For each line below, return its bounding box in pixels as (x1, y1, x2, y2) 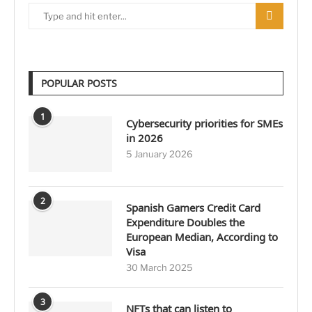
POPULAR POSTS (41, 77, 117, 91)
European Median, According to (126, 230, 278, 244)
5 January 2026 (126, 148, 193, 160)
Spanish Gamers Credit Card (126, 201, 260, 215)
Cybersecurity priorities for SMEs (126, 116, 283, 131)
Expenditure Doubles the (126, 215, 244, 230)
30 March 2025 (126, 262, 193, 274)
